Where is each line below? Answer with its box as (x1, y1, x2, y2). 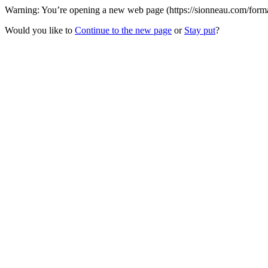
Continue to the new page (75, 25, 172, 35)
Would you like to (5, 25, 75, 35)
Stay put (184, 25, 215, 35)
